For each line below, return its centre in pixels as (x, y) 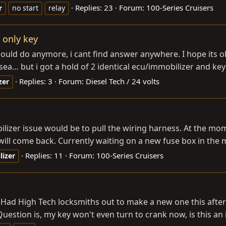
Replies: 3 (36, 81)
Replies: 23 (94, 8)
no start (25, 8)
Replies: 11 (44, 155)
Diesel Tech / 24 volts (123, 81)
